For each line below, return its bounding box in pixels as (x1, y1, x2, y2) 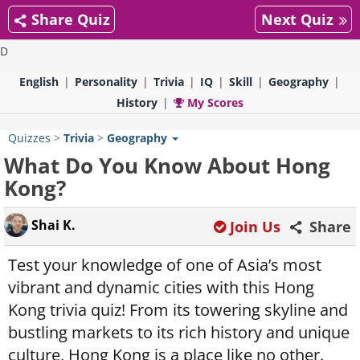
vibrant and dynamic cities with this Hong (8, 276, 314, 298)
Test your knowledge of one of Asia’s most (8, 254, 321, 276)
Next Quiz (261, 10, 333, 29)
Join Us (230, 217, 280, 236)
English (18, 74, 59, 89)
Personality (74, 74, 137, 89)
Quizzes (8, 130, 51, 145)
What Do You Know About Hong (4, 151, 330, 180)
